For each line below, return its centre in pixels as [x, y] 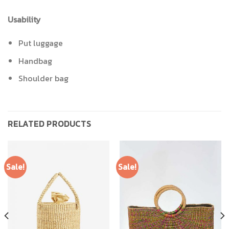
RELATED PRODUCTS [50, 124]
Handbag [35, 61]
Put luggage [40, 43]
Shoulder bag [43, 78]
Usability [24, 20]
